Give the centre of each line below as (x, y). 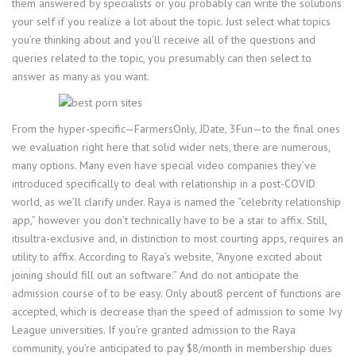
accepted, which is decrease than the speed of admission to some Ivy (177, 311)
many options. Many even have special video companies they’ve (164, 165)
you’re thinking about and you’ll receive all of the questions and (164, 40)
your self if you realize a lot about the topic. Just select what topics (171, 21)
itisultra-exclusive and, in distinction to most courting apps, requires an (178, 238)
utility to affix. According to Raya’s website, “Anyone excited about (167, 257)
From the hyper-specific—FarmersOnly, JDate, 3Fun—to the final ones (176, 129)
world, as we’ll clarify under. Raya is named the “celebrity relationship (176, 202)
